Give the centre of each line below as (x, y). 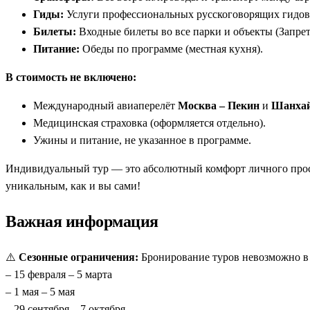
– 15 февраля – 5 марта (59, 274)
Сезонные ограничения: (79, 257)
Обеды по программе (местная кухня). (171, 48)
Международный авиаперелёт (106, 105)
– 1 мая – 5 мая (40, 291)
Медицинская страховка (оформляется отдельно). (149, 122)
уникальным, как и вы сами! (73, 185)
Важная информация (82, 221)
